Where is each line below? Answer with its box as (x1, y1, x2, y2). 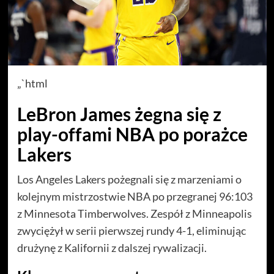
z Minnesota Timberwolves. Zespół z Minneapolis (17, 206, 252, 220)
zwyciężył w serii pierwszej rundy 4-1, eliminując (17, 223, 246, 237)
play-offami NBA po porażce (17, 122, 248, 145)
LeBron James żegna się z (17, 102, 221, 125)
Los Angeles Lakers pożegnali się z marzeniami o (17, 172, 242, 186)
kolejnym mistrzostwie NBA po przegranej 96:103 (17, 189, 253, 203)
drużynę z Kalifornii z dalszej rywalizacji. (17, 240, 207, 254)
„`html (17, 76, 48, 90)
